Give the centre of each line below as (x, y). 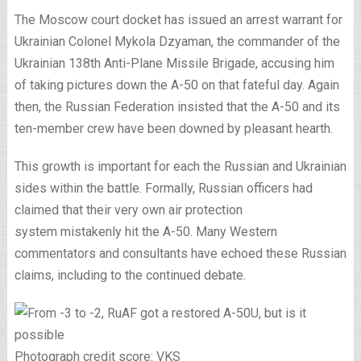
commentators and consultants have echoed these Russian (180, 253)
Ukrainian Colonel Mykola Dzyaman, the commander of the (177, 41)
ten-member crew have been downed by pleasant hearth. (173, 129)
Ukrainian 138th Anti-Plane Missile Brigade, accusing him (174, 63)
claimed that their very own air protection (128, 210)
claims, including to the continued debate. (131, 275)
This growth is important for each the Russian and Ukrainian (180, 166)
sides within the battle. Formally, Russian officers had (163, 188)
